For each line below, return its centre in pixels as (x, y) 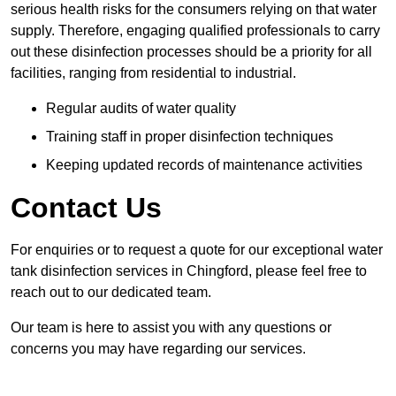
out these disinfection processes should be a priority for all (191, 52)
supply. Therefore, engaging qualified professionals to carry (195, 31)
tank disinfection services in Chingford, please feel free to (189, 271)
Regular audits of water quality (141, 109)
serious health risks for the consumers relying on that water (194, 10)
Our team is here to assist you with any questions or (171, 328)
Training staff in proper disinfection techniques (190, 137)
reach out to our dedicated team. (111, 293)
